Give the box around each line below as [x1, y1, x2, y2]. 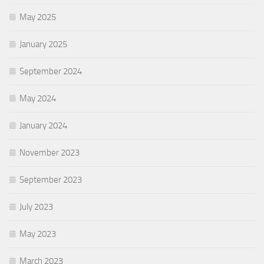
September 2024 [19, 66, 82, 77]
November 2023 [19, 147, 80, 159]
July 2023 [19, 202, 53, 213]
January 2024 [19, 120, 67, 131]
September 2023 [19, 174, 82, 186]
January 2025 [19, 39, 67, 50]
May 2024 [19, 93, 56, 104]
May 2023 [19, 229, 56, 240]
